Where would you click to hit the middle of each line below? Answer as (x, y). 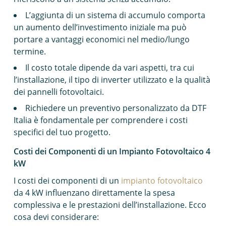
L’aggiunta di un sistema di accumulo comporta (115, 15)
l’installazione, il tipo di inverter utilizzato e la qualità (112, 80)
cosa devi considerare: (56, 217)
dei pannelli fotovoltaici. (59, 92)
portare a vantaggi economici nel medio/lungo (101, 39)
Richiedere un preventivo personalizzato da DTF (116, 108)
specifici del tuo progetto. (62, 132)
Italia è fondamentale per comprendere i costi (100, 120)
